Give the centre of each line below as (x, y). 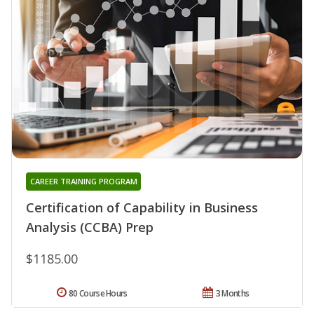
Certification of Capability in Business (142, 208)
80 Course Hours (98, 294)
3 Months (232, 294)
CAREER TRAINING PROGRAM (83, 182)
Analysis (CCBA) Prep (90, 227)
